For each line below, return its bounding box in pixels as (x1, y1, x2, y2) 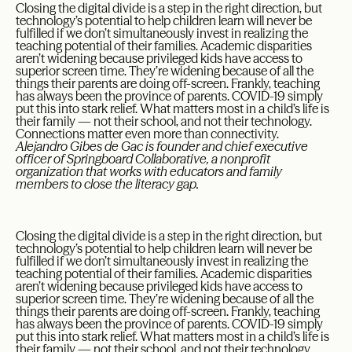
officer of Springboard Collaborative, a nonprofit (16, 150, 270, 167)
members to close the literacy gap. (16, 175, 201, 192)
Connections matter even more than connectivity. (16, 125, 279, 141)
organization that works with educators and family (16, 163, 282, 179)
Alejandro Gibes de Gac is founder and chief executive (16, 137, 308, 154)
